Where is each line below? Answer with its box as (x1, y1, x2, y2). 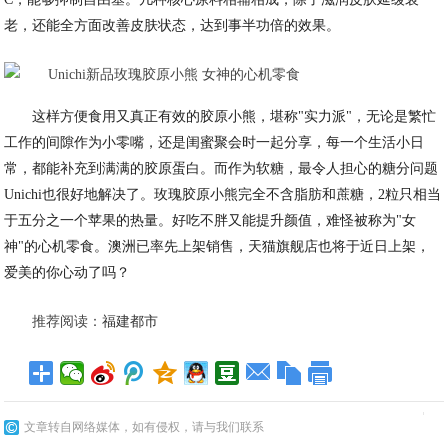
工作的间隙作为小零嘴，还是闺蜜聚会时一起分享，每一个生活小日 (4, 135, 425, 150)
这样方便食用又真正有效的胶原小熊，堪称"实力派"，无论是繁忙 (32, 109, 437, 124)
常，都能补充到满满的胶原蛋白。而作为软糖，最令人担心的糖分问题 (4, 161, 439, 176)
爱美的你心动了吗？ (4, 265, 131, 280)
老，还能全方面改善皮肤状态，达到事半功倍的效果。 (4, 18, 341, 33)
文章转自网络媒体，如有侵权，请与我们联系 (24, 420, 265, 434)
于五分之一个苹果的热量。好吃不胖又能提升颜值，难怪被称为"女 (4, 213, 417, 228)
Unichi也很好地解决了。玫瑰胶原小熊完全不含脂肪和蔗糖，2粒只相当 (4, 187, 442, 202)
